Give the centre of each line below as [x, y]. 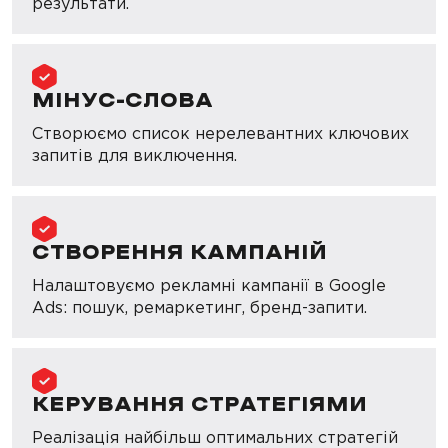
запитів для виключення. [134, 155]
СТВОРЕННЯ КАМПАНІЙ [179, 253]
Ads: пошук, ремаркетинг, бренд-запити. [199, 307]
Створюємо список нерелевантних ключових [220, 133]
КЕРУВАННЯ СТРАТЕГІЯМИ [199, 405]
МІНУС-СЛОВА [122, 101]
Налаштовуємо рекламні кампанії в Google [209, 285]
